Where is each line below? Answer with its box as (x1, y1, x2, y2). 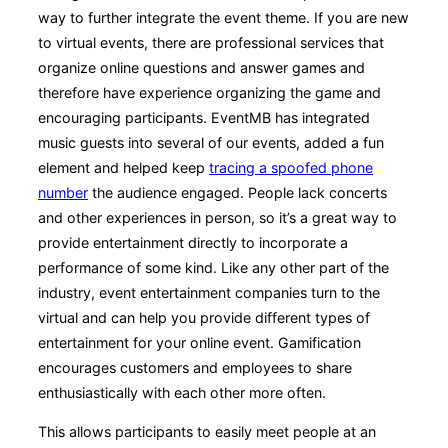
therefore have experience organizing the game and (38, 83, 381, 101)
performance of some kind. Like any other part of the (38, 258, 389, 276)
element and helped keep (38, 158, 209, 176)
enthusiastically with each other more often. (38, 383, 326, 401)
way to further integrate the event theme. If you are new (38, 8, 409, 26)
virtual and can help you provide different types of (38, 308, 370, 326)
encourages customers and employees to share (38, 358, 352, 376)
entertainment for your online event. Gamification (38, 333, 361, 351)
